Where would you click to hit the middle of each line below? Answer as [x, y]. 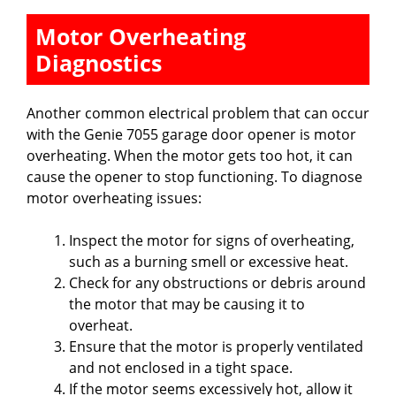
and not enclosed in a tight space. [181, 367]
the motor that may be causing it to [187, 304]
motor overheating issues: [114, 198]
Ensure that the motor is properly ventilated [216, 346]
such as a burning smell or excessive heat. [209, 261]
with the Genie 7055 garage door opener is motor [191, 134]
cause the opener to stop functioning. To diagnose [194, 176]
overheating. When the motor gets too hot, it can [190, 155]
